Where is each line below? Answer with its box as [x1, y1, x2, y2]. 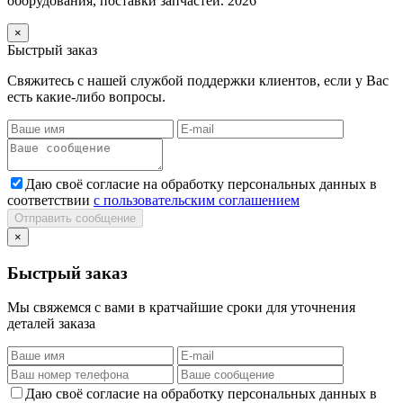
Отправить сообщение [14, 210, 136, 225]
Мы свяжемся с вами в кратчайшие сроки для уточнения [7, 300, 355, 316]
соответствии [7, 192, 94, 208]
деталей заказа [7, 316, 95, 332]
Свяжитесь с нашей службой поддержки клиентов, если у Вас [7, 72, 389, 88]
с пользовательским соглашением [94, 192, 300, 208]
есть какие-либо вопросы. [7, 88, 166, 104]
